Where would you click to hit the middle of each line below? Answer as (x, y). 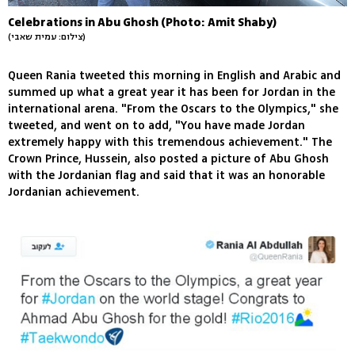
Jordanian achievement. (74, 192)
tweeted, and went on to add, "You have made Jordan (157, 125)
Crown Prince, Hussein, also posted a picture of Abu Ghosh (168, 158)
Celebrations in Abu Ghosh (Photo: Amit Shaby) (142, 22)
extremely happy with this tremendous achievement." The (170, 142)
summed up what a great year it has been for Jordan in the (172, 92)
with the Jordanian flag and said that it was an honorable (166, 175)
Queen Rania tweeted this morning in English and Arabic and (174, 75)
